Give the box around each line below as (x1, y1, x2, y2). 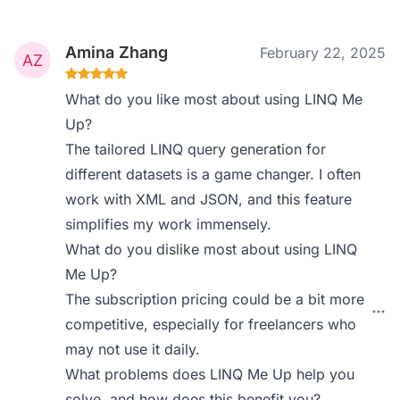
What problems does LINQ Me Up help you (65, 365, 355, 383)
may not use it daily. (65, 340, 201, 358)
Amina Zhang (65, 43, 169, 62)
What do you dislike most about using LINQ (65, 240, 358, 258)
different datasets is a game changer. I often (65, 165, 362, 183)
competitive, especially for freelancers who (65, 315, 357, 333)
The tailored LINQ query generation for (65, 140, 327, 158)
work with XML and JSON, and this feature (65, 190, 353, 208)
